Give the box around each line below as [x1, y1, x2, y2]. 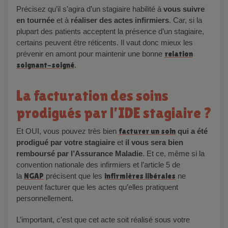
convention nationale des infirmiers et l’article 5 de [16, 160, 180, 169]
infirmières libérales [104, 171, 176, 180]
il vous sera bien [125, 137, 183, 147]
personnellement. [16, 193, 73, 203]
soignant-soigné [16, 60, 74, 69]
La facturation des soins [16, 87, 23, 104]
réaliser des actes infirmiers [71, 15, 169, 24]
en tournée [16, 15, 54, 24]
